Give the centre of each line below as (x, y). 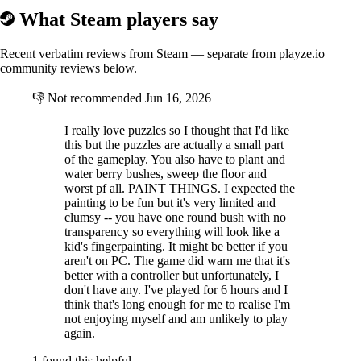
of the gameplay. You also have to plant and (175, 159)
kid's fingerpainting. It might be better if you (176, 246)
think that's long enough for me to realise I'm (177, 304)
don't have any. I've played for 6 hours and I (176, 289)
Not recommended (95, 98)
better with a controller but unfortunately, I (172, 275)
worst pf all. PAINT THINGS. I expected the (180, 188)
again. (80, 333)
